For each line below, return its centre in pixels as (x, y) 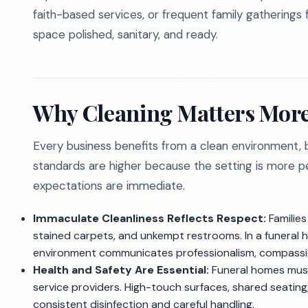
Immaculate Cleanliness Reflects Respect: (150, 218)
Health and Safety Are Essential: (121, 270)
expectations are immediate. (109, 186)
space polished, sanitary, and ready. (125, 34)
